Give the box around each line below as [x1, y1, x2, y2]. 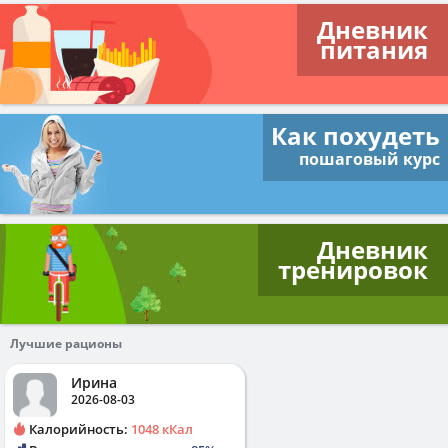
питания [320, 32, 428, 66]
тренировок [278, 252, 428, 286]
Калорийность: [26, 419, 131, 438]
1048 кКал [131, 419, 193, 438]
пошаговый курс [299, 147, 440, 170]
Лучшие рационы [10, 334, 122, 352]
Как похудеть [271, 118, 440, 152]
